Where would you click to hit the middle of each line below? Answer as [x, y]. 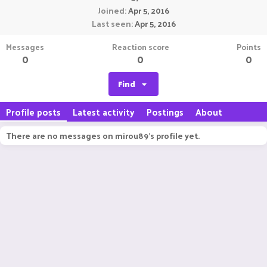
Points [249, 47]
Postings [165, 112]
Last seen [111, 24]
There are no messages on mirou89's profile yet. [103, 136]
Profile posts [33, 112]
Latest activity [104, 112]
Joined [111, 10]
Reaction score [140, 47]
